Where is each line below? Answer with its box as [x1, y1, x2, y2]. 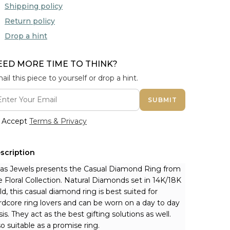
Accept [2, 117, 29, 126]
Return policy [5, 16, 55, 26]
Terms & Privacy [29, 117, 87, 126]
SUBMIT [148, 95, 177, 104]
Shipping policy [5, 2, 63, 11]
